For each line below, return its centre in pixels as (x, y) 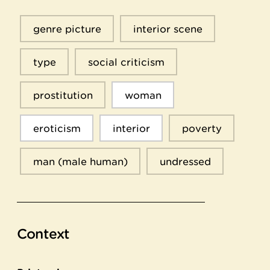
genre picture (67, 29)
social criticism (126, 62)
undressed (185, 161)
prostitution (63, 95)
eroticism (57, 128)
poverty (202, 128)
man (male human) (80, 161)
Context (43, 234)
